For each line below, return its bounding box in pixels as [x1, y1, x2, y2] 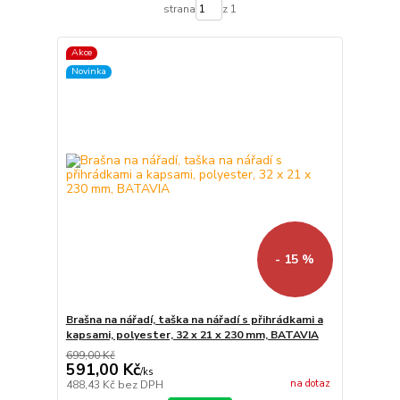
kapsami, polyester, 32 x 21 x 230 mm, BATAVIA [65, 328, 319, 343]
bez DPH [117, 378, 163, 393]
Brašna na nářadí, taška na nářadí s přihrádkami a [65, 312, 323, 328]
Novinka [71, 64, 106, 79]
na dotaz [289, 376, 330, 390]
